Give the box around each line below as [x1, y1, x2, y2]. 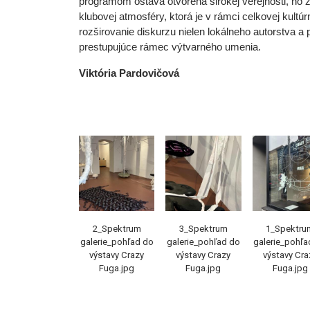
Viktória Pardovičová [79, 67, 179, 79]
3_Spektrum [179, 223, 228, 234]
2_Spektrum [92, 223, 141, 234]
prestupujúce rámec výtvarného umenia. [79, 41, 261, 53]
